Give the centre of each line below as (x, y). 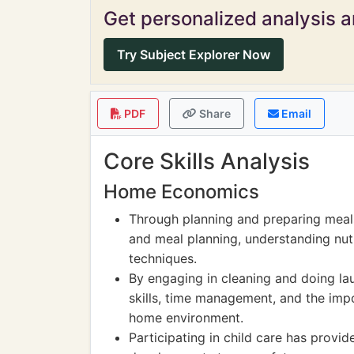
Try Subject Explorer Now (194, 55)
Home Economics (181, 192)
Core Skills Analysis (207, 161)
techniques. (163, 258)
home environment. (186, 318)
